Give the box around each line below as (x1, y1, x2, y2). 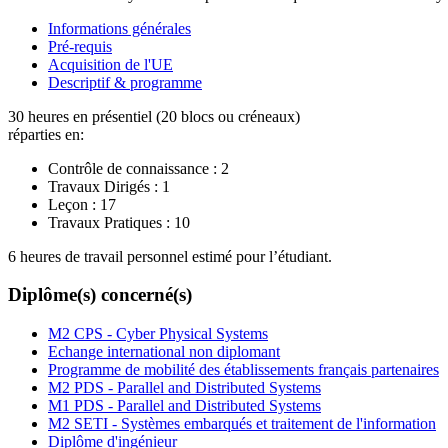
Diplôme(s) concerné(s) (8, 284, 192, 306)
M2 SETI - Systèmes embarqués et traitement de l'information (48, 414, 436, 432)
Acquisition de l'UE (48, 55, 173, 73)
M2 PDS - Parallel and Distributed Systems (48, 378, 321, 396)
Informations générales (48, 19, 191, 37)
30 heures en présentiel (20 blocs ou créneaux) (8, 107, 300, 125)
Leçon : (48, 195, 96, 213)
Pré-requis (48, 37, 112, 55)
